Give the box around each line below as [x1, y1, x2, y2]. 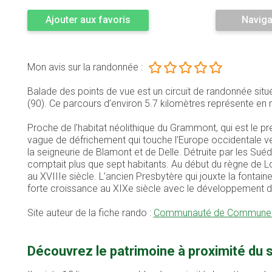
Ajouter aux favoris [45, 14, 131, 26]
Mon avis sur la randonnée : [27, 61, 143, 73]
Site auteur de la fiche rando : [27, 207, 154, 219]
